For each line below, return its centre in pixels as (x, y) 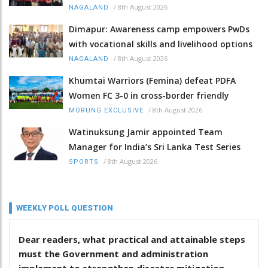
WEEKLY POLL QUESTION (65, 208)
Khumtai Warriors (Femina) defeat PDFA (152, 80)
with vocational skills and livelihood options (161, 44)
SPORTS (84, 162)
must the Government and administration (113, 253)
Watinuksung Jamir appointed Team (146, 132)
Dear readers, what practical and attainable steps (132, 239)
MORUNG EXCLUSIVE (106, 110)
